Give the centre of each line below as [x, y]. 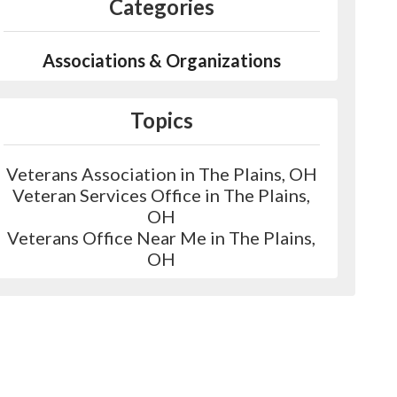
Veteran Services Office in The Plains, [162, 195]
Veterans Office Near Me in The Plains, [162, 237]
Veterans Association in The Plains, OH [161, 174]
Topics [161, 120]
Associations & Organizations [161, 60]
